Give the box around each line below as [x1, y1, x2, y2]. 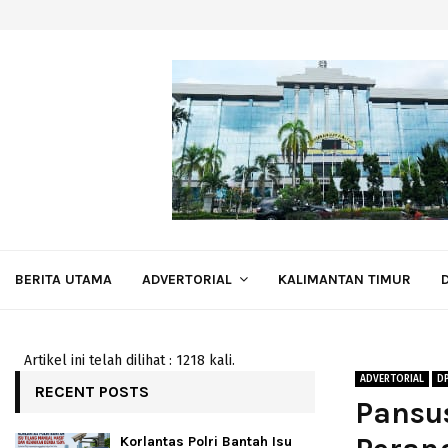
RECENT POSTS [35, 382, 149, 401]
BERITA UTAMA [15, 271, 112, 288]
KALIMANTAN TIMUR [278, 271, 411, 288]
